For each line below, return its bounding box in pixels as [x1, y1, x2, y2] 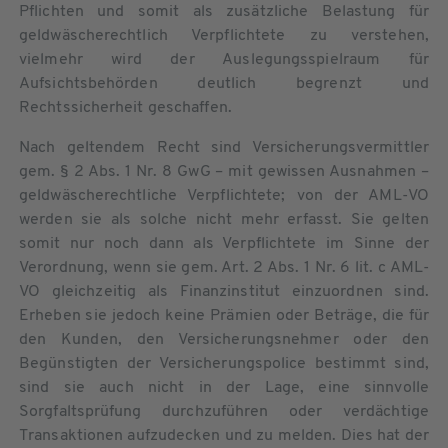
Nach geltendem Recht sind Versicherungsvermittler [19, 139, 429, 156]
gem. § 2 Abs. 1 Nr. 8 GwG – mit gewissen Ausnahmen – [19, 163, 429, 180]
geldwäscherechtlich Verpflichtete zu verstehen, [19, 27, 429, 44]
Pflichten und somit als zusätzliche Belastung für [19, 3, 429, 20]
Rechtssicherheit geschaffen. [19, 99, 232, 116]
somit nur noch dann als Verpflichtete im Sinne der [19, 235, 429, 252]
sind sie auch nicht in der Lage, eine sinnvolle [19, 379, 429, 396]
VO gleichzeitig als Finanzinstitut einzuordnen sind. [19, 283, 429, 300]
